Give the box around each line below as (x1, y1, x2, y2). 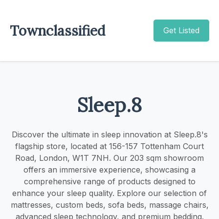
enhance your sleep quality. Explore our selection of (12, 188, 207, 198)
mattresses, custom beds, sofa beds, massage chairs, (10, 199, 209, 210)
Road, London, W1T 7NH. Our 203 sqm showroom (15, 153, 204, 163)
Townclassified (10, 22, 105, 40)
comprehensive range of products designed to (23, 176, 196, 186)
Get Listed (163, 25, 199, 35)
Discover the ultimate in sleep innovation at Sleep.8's (11, 129, 208, 139)
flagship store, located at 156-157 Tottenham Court (15, 141, 204, 151)
